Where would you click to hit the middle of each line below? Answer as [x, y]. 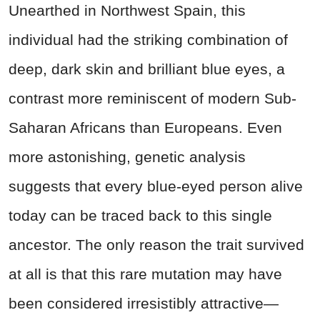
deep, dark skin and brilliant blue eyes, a [147, 69]
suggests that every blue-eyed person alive [156, 186]
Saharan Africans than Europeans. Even [145, 127]
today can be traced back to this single [140, 215]
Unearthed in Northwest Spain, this [127, 10]
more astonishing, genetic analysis [127, 156]
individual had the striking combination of [148, 39]
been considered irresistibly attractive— [144, 303]
